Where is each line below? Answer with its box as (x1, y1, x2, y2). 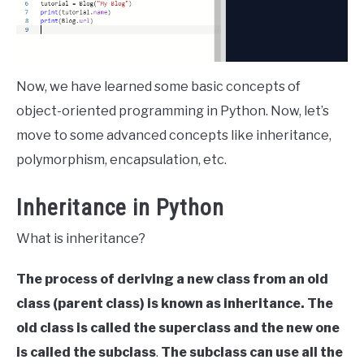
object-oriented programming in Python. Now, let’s (16, 102, 329, 119)
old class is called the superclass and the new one (16, 320, 340, 336)
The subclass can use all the (161, 344, 343, 361)
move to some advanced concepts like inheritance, (16, 127, 331, 143)
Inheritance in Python (16, 194, 224, 222)
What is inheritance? (16, 231, 145, 247)
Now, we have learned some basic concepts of (16, 78, 301, 94)
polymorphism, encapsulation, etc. (16, 151, 227, 167)
